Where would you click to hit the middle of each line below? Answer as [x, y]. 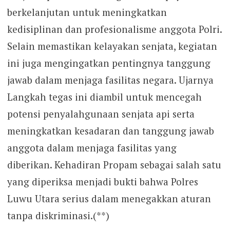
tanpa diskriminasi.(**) [58, 215]
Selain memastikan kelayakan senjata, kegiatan [112, 46]
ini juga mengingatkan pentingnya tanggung [109, 63]
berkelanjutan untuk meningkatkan [87, 12]
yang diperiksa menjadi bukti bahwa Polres [102, 181]
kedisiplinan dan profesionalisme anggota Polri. [114, 29]
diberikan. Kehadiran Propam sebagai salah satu [114, 164]
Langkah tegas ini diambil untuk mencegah [104, 97]
